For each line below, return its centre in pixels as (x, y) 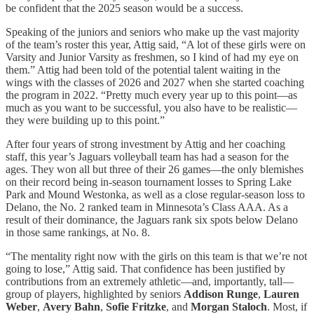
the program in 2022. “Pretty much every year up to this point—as (151, 95)
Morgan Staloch (229, 306)
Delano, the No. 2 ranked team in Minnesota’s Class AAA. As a (147, 207)
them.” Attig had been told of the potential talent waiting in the (143, 69)
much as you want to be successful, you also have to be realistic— (151, 107)
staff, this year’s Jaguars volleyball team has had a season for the (147, 156)
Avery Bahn (71, 306)
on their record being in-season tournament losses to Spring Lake (149, 182)
